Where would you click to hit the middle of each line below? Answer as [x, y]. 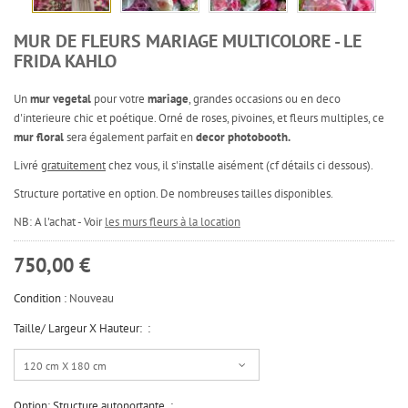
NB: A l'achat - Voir [59, 222]
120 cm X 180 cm [65, 366]
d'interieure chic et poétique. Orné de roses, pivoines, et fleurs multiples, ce [199, 118]
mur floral [39, 137]
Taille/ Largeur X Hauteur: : [82, 328]
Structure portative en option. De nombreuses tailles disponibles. [173, 194]
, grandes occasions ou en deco [265, 99]
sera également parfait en [130, 137]
